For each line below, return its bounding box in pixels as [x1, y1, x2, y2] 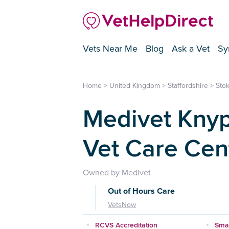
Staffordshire [168, 81, 208, 90]
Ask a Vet [172, 43, 210, 55]
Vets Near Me [83, 43, 138, 55]
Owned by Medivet [83, 168, 151, 178]
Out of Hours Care [108, 186, 175, 197]
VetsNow [108, 200, 136, 210]
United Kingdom [109, 81, 160, 90]
